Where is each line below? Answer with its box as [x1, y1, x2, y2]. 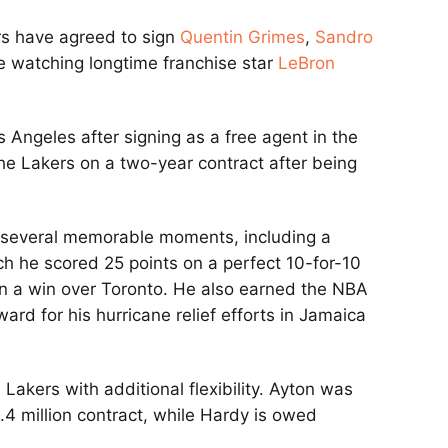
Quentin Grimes [180, 27, 305, 48]
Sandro [315, 27, 373, 48]
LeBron [278, 53, 335, 74]
